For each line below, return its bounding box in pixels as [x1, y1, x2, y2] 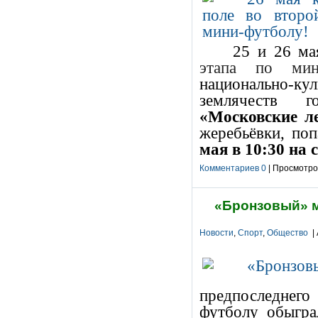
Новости [199, 228, 234, 238]
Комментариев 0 [199, 163, 266, 173]
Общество [267, 228, 308, 238]
